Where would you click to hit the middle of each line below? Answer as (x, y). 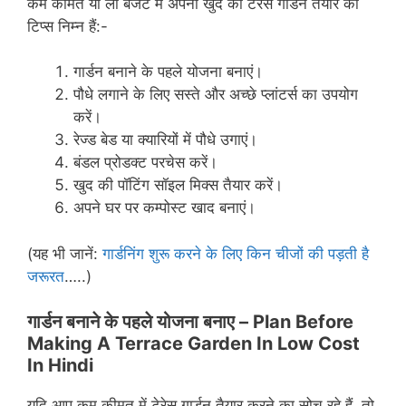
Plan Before (303, 322)
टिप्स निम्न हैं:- (68, 26)
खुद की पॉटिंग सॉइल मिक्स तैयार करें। (178, 185)
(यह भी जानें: (65, 253)
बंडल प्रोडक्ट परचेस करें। (145, 163)
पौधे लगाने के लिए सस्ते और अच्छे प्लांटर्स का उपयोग (216, 95)
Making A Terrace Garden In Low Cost (193, 344)
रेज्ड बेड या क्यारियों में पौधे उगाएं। (165, 140)
